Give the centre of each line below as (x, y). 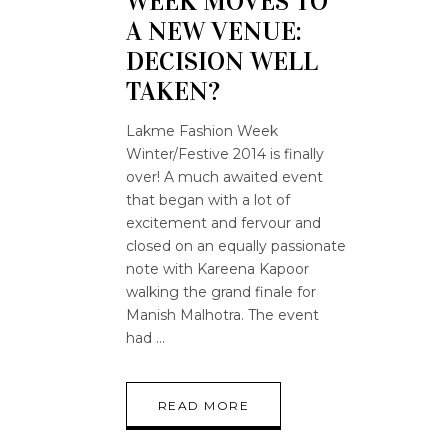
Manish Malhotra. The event (222, 315)
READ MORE (203, 405)
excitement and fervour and (223, 223)
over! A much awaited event (224, 177)
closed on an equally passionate (236, 246)
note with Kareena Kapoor (217, 269)
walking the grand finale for (221, 292)
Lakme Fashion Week (202, 131)
